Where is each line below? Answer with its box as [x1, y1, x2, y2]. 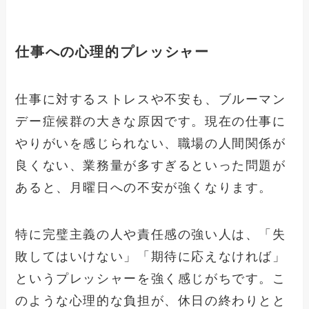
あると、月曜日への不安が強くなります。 [15, 181, 273, 195]
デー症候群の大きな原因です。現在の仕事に [15, 114, 286, 129]
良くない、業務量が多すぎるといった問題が [15, 159, 286, 173]
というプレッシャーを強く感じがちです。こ [15, 271, 286, 286]
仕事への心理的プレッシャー [15, 43, 210, 59]
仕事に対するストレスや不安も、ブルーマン [15, 92, 286, 107]
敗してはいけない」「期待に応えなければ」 [15, 249, 286, 263]
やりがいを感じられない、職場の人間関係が [15, 137, 286, 151]
